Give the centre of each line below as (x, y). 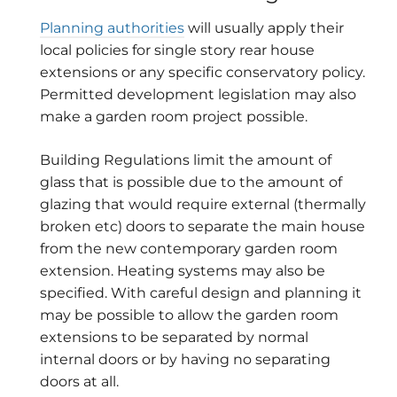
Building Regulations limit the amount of (186, 160)
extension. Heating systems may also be (183, 270)
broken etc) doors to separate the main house (202, 226)
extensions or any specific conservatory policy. (202, 72)
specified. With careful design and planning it (201, 292)
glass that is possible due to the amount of (191, 182)
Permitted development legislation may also (198, 94)
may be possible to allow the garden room (189, 315)
